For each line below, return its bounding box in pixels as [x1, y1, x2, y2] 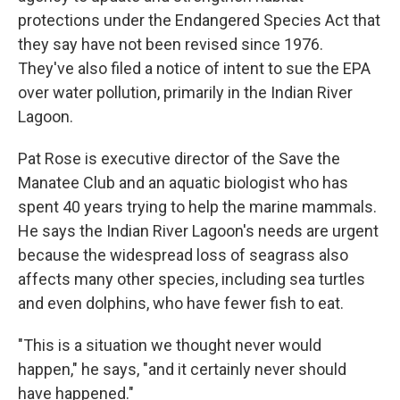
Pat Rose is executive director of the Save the [18, 149, 340, 168]
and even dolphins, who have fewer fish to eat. [18, 294, 344, 312]
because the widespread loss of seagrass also [18, 246, 348, 264]
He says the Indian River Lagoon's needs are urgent [18, 221, 379, 240]
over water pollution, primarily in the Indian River [18, 83, 353, 102]
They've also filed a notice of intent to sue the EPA [18, 59, 371, 78]
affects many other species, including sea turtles [18, 270, 365, 288]
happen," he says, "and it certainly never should [18, 360, 346, 379]
